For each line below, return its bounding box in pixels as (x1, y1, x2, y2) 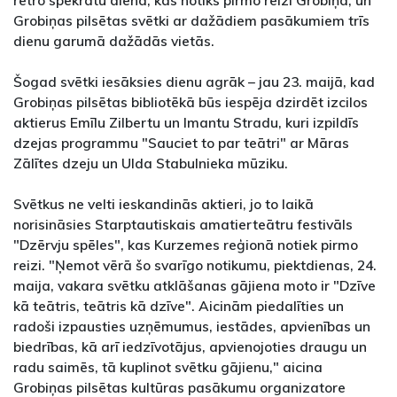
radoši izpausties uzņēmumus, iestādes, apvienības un (13, 317, 370, 336)
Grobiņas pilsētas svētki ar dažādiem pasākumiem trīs (13, 12, 370, 30)
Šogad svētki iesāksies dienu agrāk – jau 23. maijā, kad (13, 73, 375, 91)
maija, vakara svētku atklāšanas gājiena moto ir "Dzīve (13, 276, 376, 295)
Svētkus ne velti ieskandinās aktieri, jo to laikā (13, 195, 314, 214)
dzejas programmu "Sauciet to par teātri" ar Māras (13, 134, 349, 152)
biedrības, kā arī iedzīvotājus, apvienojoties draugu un (13, 338, 367, 356)
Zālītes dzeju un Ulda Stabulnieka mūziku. (13, 154, 288, 173)
